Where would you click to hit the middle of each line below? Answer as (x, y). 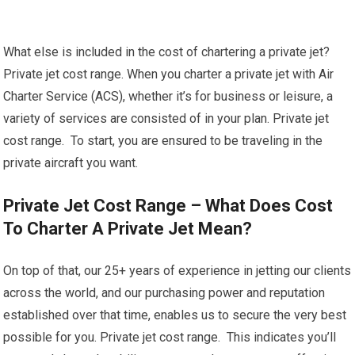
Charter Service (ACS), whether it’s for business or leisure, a (168, 97)
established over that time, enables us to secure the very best (175, 315)
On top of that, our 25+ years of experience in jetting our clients (177, 271)
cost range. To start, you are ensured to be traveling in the (163, 141)
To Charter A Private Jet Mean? (128, 229)
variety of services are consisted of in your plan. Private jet (166, 119)
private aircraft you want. (71, 163)
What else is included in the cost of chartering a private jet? (167, 52)
